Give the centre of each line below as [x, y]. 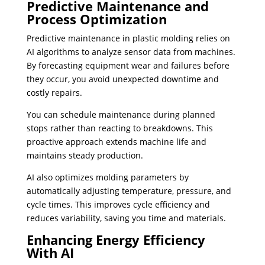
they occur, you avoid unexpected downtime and [122, 79]
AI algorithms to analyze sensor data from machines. [131, 52]
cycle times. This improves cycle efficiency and [118, 205]
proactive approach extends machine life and [116, 142]
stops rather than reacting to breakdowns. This [119, 128]
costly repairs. [54, 93]
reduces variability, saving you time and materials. [126, 218]
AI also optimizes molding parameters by [107, 177]
